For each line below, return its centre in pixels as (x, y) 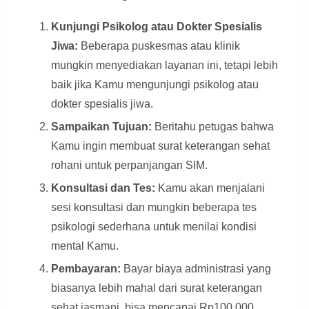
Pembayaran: (86, 269)
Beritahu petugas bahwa (212, 127)
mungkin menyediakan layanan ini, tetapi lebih (164, 66)
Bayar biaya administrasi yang (196, 269)
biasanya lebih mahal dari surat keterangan (156, 288)
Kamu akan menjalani (210, 188)
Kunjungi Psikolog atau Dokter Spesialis (156, 27)
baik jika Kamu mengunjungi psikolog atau (154, 85)
